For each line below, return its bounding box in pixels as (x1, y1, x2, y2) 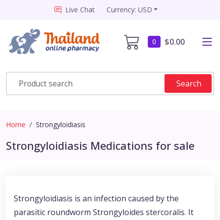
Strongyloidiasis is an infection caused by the (14, 193, 179, 204)
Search (176, 78, 201, 89)
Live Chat (65, 5, 95, 14)
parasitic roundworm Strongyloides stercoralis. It (14, 207, 193, 218)
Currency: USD (106, 5, 152, 14)
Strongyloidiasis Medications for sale (6, 138, 194, 153)
